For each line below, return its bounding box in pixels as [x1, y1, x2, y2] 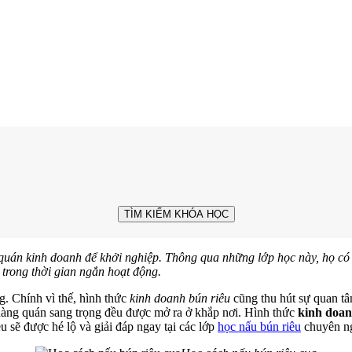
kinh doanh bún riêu [130, 291, 230, 305]
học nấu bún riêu [218, 319, 301, 333]
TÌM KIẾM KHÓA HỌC [123, 207, 229, 220]
